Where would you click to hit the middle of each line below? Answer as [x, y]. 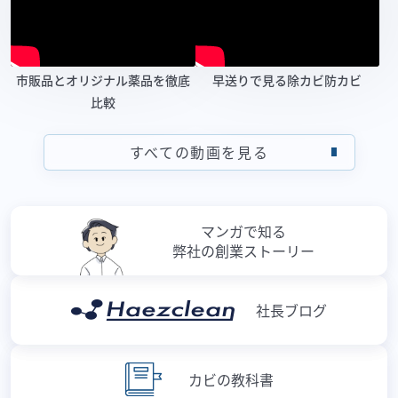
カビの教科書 [231, 380]
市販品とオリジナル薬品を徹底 [103, 80]
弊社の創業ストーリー [243, 251]
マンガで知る [243, 231]
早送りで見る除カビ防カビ [287, 80]
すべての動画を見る [199, 151]
